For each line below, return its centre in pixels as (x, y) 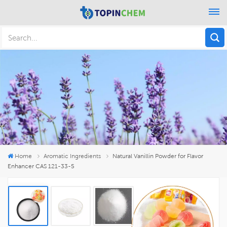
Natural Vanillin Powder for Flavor (158, 156)
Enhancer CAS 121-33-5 (41, 166)
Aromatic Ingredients (72, 156)
